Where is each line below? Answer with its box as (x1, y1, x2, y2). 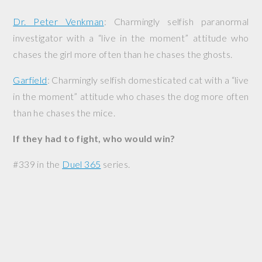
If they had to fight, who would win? (13, 133, 175, 144)
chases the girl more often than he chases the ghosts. (13, 49, 233, 60)
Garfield (13, 74, 47, 85)
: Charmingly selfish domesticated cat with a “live (47, 74, 249, 85)
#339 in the (13, 158, 63, 170)
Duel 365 (62, 158, 101, 170)
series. (101, 158, 130, 170)
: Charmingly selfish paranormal (104, 16, 249, 27)
